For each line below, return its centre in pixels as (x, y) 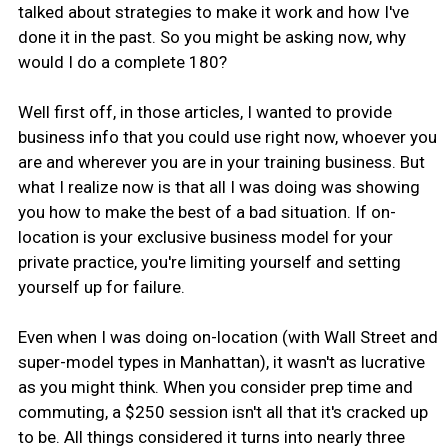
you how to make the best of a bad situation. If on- (206, 211)
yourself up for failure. (101, 286)
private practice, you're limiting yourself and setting (209, 261)
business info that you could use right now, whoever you (227, 136)
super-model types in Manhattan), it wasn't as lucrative (221, 361)
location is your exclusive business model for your (205, 236)
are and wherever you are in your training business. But (221, 161)
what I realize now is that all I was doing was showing (218, 186)
